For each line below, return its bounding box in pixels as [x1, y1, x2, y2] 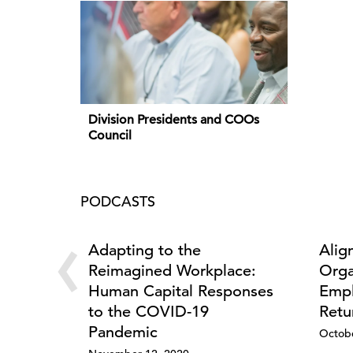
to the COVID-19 [88, 301, 209, 321]
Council [88, 127, 132, 143]
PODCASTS [80, 191, 155, 210]
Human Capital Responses [88, 281, 273, 301]
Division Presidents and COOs [88, 111, 259, 128]
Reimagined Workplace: [88, 260, 256, 281]
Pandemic [88, 321, 158, 342]
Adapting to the [88, 240, 201, 260]
